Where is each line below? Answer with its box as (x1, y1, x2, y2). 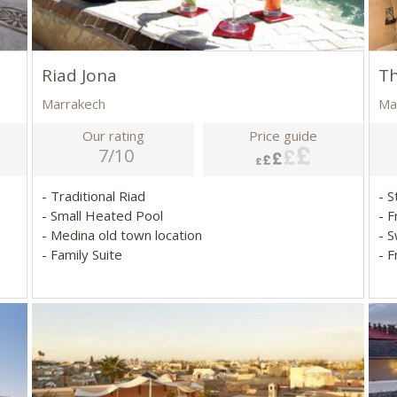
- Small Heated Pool (42, 206, 167, 225)
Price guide (249, 127, 318, 145)
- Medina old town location (42, 226, 206, 245)
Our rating (82, 127, 145, 145)
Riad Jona (42, 64, 118, 88)
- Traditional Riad (42, 187, 150, 206)
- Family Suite (42, 245, 123, 264)
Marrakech (42, 95, 106, 113)
